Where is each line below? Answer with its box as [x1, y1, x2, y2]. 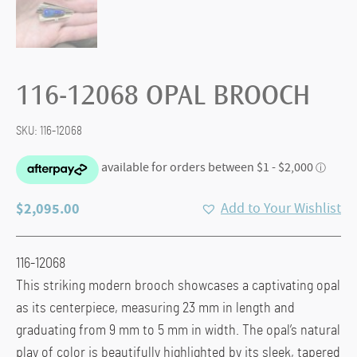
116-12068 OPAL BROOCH [16, 83, 311, 112]
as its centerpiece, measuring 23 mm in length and [16, 300, 295, 316]
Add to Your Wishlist [221, 198, 341, 218]
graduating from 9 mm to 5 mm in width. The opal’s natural [16, 323, 340, 338]
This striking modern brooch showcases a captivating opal [16, 278, 340, 293]
